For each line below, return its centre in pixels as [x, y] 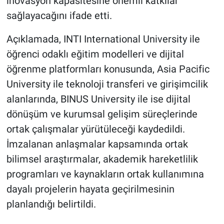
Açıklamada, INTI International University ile [103, 39]
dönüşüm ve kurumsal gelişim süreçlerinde [102, 114]
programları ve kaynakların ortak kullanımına [105, 174]
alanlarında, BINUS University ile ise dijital [98, 99]
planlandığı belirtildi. [51, 204]
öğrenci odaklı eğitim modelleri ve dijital [95, 54]
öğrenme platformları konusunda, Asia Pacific [108, 69]
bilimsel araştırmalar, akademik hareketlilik [102, 159]
